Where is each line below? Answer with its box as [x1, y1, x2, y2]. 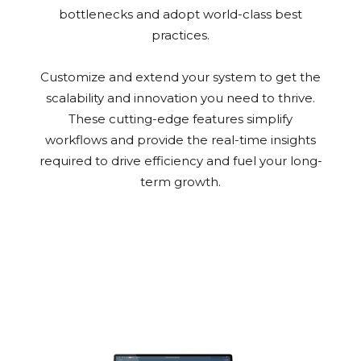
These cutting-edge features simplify [68, 110, 293, 127]
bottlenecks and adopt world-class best [59, 6, 302, 22]
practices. [151, 27, 210, 43]
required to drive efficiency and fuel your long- [39, 152, 322, 168]
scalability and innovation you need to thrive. [46, 89, 315, 106]
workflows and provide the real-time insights [45, 131, 316, 147]
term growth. [140, 173, 221, 189]
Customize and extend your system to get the [40, 68, 321, 85]
